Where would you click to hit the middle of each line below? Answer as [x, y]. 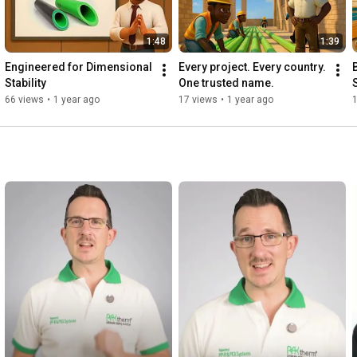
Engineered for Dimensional [78, 67]
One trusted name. [226, 83]
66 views [24, 100]
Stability [25, 83]
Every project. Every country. [252, 67]
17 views [198, 100]
